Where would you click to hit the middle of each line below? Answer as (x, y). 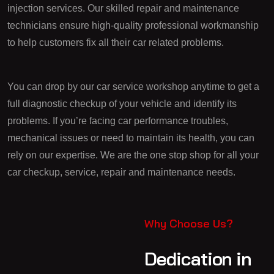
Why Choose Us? (189, 224)
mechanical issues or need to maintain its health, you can (131, 138)
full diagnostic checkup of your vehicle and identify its (122, 104)
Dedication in (198, 259)
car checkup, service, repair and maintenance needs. (121, 172)
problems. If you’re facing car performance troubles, (118, 121)
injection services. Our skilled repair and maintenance (123, 8)
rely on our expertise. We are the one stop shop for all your (133, 155)
